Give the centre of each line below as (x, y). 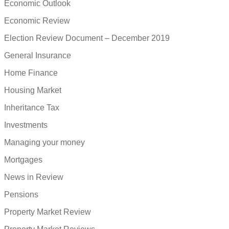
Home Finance (31, 73)
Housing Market (33, 90)
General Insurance (38, 55)
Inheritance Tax (32, 107)
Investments (26, 125)
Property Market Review (48, 212)
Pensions (21, 194)
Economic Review (37, 20)
